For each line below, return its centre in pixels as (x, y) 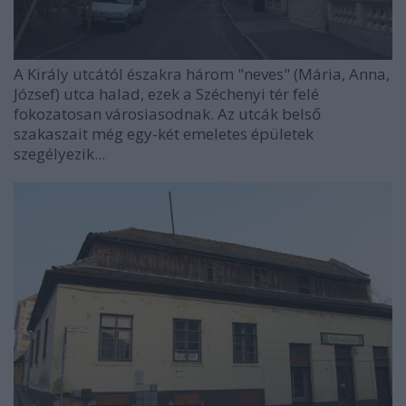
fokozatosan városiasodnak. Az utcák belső (167, 113)
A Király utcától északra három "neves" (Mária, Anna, (202, 73)
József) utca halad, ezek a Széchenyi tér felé (166, 93)
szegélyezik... (59, 153)
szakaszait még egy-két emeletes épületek (164, 133)
